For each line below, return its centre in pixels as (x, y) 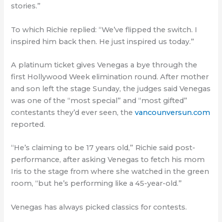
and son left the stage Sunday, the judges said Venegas (111, 89)
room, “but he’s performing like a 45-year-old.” (97, 184)
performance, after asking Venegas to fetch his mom (108, 160)
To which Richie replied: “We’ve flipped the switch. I (104, 29)
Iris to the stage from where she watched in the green (110, 172)
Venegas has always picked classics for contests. (99, 207)
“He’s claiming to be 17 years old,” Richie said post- (103, 148)
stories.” (26, 6)
